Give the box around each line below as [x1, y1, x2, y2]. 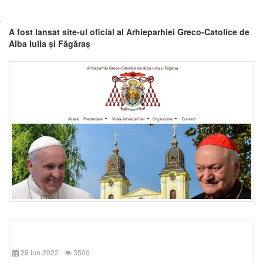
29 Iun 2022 [21, 247, 59, 257]
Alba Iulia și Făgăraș [9, 38, 90, 49]
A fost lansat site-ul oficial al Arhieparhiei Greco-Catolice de [9, 26, 249, 38]
